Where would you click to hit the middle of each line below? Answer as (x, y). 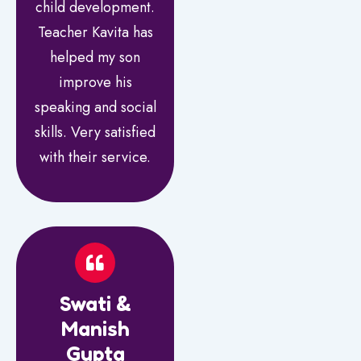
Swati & (95, 303)
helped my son (95, 57)
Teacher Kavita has (95, 32)
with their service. (95, 157)
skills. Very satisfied (95, 132)
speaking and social (95, 107)
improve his (95, 82)
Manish (95, 328)
